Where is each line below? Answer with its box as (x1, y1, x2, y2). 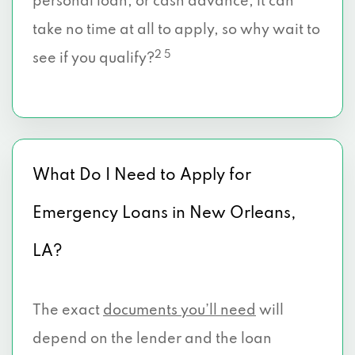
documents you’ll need (103, 303, 256, 318)
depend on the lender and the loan (32, 332, 272, 346)
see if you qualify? (32, 52, 155, 66)
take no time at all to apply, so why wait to (32, 23, 320, 37)
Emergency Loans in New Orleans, (32, 206, 296, 222)
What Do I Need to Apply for (32, 168, 251, 184)
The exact (32, 303, 103, 318)
